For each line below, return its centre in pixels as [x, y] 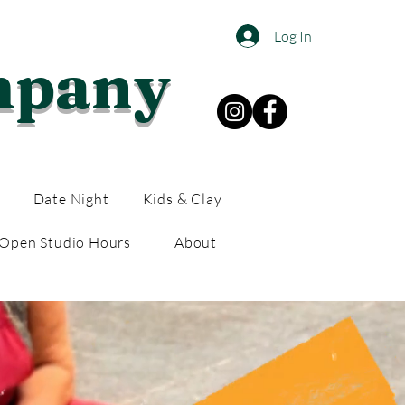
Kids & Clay [182, 199]
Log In [292, 36]
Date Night [71, 199]
